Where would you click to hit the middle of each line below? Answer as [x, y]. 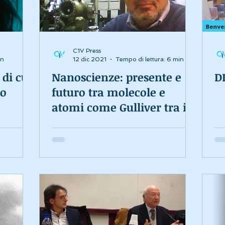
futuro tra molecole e [108, 92]
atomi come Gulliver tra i [119, 107]
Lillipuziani [82, 122]
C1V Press [87, 51]
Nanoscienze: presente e [117, 77]
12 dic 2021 [90, 59]
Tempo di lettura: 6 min [150, 59]
